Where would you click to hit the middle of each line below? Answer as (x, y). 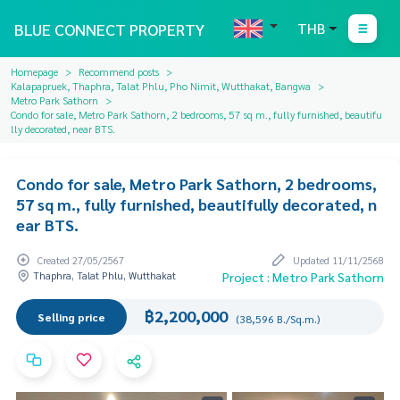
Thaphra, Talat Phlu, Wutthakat (103, 276)
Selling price (71, 317)
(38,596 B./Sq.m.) (277, 319)
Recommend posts (119, 71)
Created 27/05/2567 (79, 260)
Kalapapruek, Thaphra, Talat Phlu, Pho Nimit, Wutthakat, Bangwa (161, 86)
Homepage (34, 71)
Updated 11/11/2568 (337, 260)
